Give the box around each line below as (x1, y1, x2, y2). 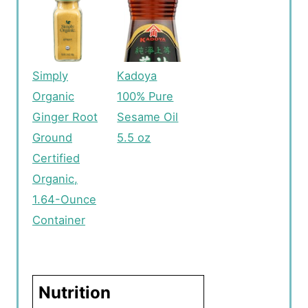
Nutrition (38, 282, 111, 302)
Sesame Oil (117, 109, 179, 124)
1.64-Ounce (32, 192, 96, 206)
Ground (32, 130, 72, 144)
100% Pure (117, 89, 174, 103)
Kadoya (117, 68, 157, 82)
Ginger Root (32, 109, 98, 124)
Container (32, 212, 85, 227)
